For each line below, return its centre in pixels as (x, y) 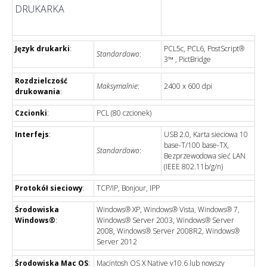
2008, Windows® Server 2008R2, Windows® (168, 231)
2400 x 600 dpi (188, 86)
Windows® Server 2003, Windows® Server (165, 220)
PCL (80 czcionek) (124, 113)
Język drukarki (42, 48)
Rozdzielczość (41, 80)
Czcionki (31, 113)
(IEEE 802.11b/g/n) (193, 166)
